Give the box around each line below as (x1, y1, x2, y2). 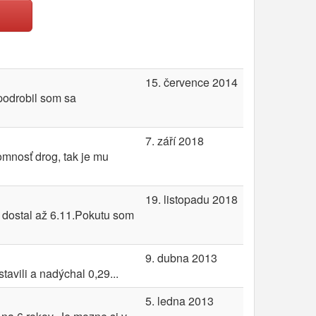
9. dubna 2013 (145, 250, 217, 266)
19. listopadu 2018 (145, 191, 238, 207)
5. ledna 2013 (145, 293, 214, 309)
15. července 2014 (145, 74, 238, 90)
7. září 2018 (145, 133, 204, 149)
